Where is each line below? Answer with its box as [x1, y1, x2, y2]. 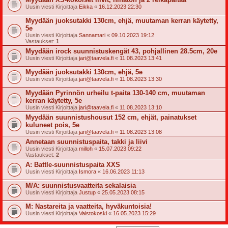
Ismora [79, 168, 96, 175]
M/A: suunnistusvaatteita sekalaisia [25, 182, 136, 189]
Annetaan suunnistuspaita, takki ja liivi [25, 138, 148, 146]
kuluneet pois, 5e [25, 121, 79, 129]
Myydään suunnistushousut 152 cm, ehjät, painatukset [25, 113, 196, 121]
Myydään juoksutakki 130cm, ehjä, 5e [25, 68, 142, 76]
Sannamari [79, 32, 105, 38]
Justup [79, 189, 96, 195]
